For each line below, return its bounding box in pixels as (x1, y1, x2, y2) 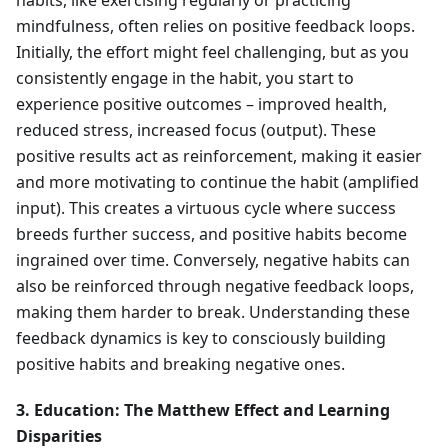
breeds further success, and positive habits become (16, 223, 407, 246)
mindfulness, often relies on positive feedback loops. (16, 15, 415, 38)
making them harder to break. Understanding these (16, 301, 410, 324)
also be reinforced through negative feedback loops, (16, 275, 414, 298)
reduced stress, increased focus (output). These (16, 119, 376, 142)
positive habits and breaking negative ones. (16, 353, 345, 376)
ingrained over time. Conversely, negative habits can (16, 249, 410, 272)
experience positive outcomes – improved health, (16, 93, 387, 116)
